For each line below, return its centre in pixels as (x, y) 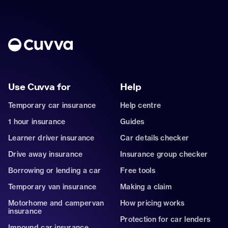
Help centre (141, 105)
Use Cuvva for (39, 87)
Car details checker (155, 138)
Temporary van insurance (52, 187)
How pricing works (152, 203)
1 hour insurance (37, 121)
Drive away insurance (46, 154)
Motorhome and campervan (56, 203)
